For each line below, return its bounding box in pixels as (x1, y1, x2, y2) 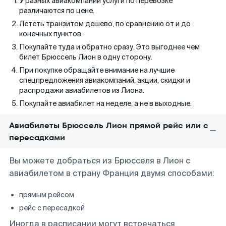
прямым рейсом (19, 190, 74, 199)
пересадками (9, 132, 65, 143)
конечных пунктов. (19, 29, 83, 38)
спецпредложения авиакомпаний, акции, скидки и (19, 76, 190, 85)
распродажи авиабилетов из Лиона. (19, 86, 144, 95)
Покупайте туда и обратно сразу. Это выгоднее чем (19, 42, 200, 51)
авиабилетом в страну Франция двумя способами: (9, 168, 214, 179)
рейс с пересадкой (19, 203, 85, 212)
